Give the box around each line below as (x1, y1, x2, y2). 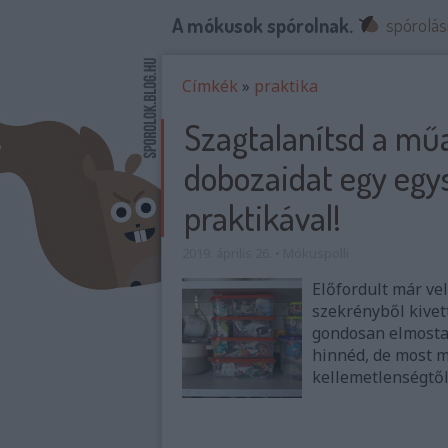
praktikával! (184, 195, 341, 239)
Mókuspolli (283, 244, 349, 262)
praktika (254, 75, 318, 97)
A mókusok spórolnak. (172, 12, 353, 38)
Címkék (182, 75, 238, 97)
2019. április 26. (182, 244, 272, 262)
